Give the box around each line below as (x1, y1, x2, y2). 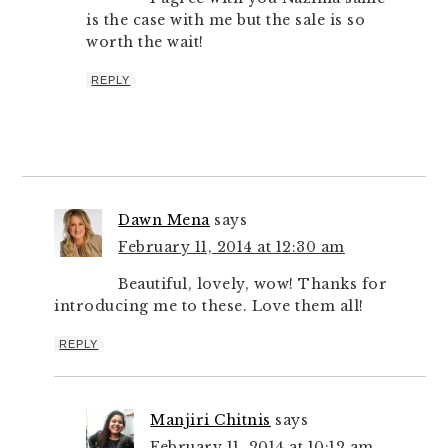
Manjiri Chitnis (150, 411, 271, 429)
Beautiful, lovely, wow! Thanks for (118, 275, 388, 293)
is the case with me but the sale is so (86, 11, 366, 29)
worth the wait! (86, 33, 204, 51)
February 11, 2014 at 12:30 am (118, 238, 345, 256)
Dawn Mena (118, 211, 210, 229)
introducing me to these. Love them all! (54, 297, 364, 315)
